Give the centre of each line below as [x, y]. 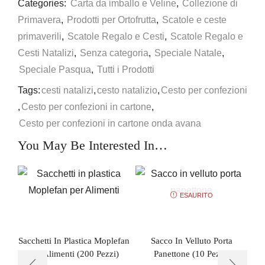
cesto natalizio [127, 90]
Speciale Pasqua [55, 69]
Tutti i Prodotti [126, 69]
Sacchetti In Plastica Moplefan [74, 240]
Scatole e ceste [194, 20]
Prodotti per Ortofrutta [112, 20]
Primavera [39, 20]
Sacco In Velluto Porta [191, 240]
